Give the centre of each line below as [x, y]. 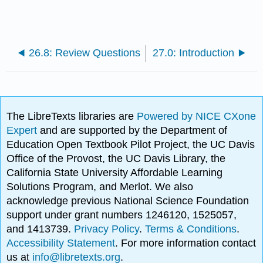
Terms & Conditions [191, 229]
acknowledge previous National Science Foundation [128, 201]
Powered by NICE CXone [197, 117]
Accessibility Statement [61, 243]
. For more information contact [186, 243]
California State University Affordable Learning [115, 173]
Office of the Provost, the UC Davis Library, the [116, 159]
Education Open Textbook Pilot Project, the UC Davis [131, 145]
